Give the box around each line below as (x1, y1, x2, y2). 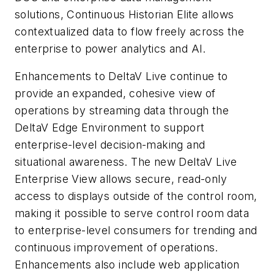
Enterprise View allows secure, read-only (15, 172, 227, 186)
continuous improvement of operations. (15, 241, 218, 254)
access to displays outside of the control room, (15, 190, 257, 203)
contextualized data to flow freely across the (15, 24, 244, 38)
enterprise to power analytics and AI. (15, 42, 206, 55)
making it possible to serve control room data (15, 207, 249, 220)
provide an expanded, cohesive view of (15, 87, 216, 100)
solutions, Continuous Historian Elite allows (15, 7, 234, 21)
